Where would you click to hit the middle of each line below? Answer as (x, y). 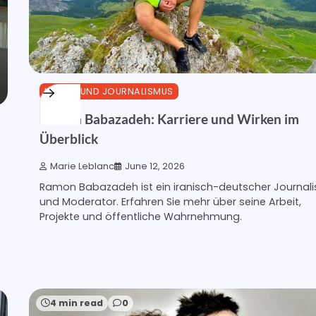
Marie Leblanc (82, 166)
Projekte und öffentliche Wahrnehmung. (141, 217)
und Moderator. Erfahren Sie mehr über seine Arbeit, (170, 202)
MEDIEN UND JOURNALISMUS (109, 91)
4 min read (77, 303)
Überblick (69, 139)
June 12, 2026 (155, 166)
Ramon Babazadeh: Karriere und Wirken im (169, 119)
